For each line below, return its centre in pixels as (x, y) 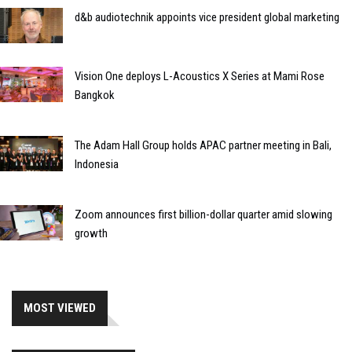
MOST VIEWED (60, 308)
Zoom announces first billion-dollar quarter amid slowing (203, 214)
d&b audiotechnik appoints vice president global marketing (207, 17)
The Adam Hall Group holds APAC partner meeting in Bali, (203, 145)
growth (91, 233)
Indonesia (97, 164)
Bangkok (95, 95)
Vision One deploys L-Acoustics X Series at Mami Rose (200, 76)
